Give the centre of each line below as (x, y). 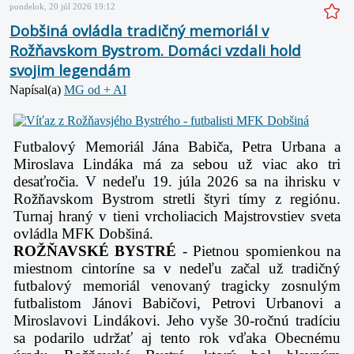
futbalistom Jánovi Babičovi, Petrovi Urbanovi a (177, 303)
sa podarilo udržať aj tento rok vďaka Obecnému (177, 337)
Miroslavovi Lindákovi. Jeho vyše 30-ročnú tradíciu (177, 320)
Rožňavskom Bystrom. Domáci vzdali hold (155, 50)
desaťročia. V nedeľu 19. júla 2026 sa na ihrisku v (177, 181)
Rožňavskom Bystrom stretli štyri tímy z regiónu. (177, 198)
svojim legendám (70, 70)
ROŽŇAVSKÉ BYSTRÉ (95, 250)
